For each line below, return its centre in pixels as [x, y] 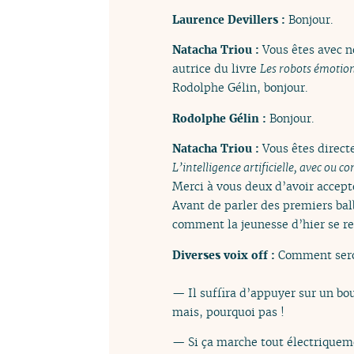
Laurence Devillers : [230, 20]
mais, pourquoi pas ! [228, 311]
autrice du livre [216, 69]
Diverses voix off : [225, 254]
